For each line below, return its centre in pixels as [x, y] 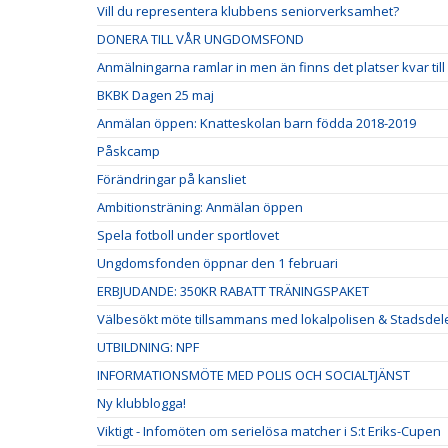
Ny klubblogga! [141, 402]
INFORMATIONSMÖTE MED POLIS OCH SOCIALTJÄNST [253, 374]
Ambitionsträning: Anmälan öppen [200, 206]
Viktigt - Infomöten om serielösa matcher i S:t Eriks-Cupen [269, 430]
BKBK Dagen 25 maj [155, 94]
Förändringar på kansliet [171, 178]
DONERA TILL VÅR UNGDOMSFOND [200, 38]
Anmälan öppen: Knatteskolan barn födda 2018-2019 [256, 122]
